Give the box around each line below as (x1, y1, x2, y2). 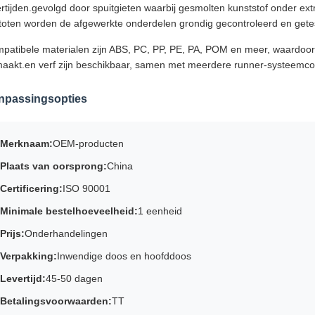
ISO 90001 (63, 183, 110, 194)
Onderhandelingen (25, 228, 108, 239)
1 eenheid (138, 205, 182, 217)
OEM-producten (53, 138, 124, 149)
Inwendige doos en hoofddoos (57, 250, 191, 262)
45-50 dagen (46, 273, 103, 284)
